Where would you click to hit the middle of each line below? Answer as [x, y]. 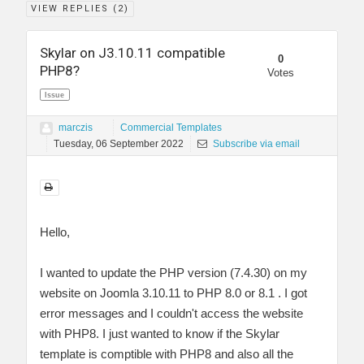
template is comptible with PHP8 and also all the [167, 354]
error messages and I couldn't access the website [171, 314]
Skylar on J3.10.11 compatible [132, 53]
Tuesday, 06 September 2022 [119, 144]
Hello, [55, 232]
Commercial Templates [171, 128]
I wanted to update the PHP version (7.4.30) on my [173, 273]
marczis [76, 128]
